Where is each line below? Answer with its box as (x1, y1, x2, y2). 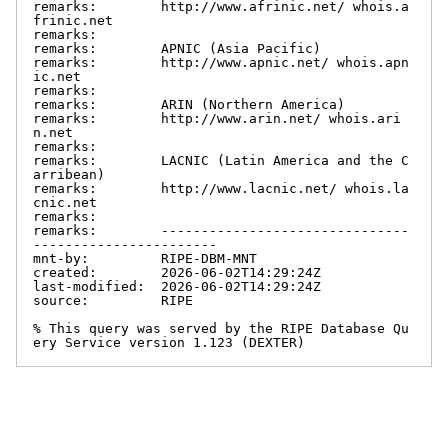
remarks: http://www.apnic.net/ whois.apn (33, 54, 409, 70)
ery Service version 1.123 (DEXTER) (33, 334, 305, 350)
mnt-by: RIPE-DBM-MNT (33, 250, 257, 266)
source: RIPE (33, 292, 193, 308)
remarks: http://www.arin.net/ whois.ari (33, 110, 401, 126)
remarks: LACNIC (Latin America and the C (33, 152, 409, 168)
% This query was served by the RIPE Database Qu (33, 320, 409, 336)
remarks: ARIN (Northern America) (33, 96, 345, 112)
